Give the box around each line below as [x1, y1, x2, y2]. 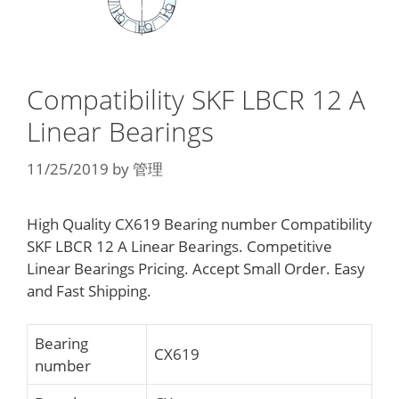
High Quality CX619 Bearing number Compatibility [27, 213, 372, 234]
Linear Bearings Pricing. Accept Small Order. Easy [27, 257, 365, 279]
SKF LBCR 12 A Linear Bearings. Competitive [27, 235, 332, 256]
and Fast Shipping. [27, 280, 151, 301]
